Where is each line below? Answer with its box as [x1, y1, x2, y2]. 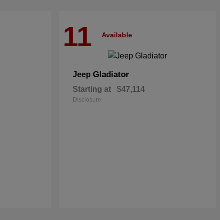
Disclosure [73, 96, 101, 103]
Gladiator [93, 70, 129, 79]
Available [102, 30, 132, 39]
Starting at [73, 85, 111, 93]
